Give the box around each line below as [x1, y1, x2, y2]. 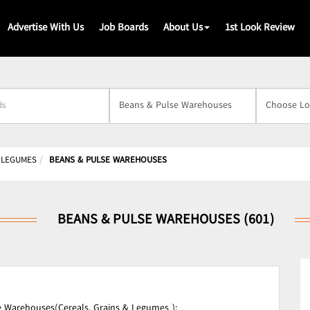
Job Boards [99, 19, 148, 37]
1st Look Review [225, 19, 295, 37]
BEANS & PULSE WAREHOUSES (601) [57, 208, 274, 232]
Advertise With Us [8, 19, 84, 37]
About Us [163, 19, 203, 37]
